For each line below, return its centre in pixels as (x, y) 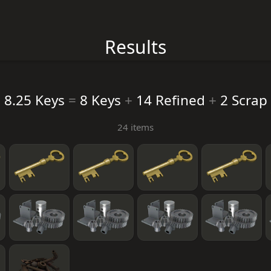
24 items (135, 127)
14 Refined (170, 100)
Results (135, 47)
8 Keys (100, 100)
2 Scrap (242, 100)
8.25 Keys (36, 100)
